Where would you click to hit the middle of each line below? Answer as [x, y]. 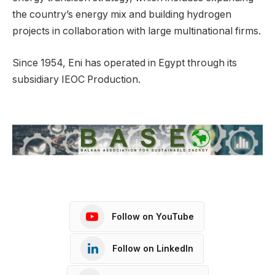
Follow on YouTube [153, 217]
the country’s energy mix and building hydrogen [122, 14]
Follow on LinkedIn [153, 249]
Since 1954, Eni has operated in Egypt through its [125, 63]
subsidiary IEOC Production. [76, 79]
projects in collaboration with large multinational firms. [137, 31]
